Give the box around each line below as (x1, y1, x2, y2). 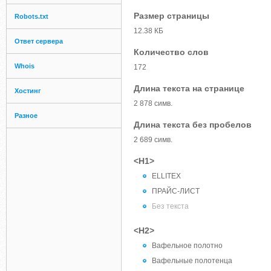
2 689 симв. (134, 135, 172, 144)
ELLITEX (152, 172, 181, 180)
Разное (15, 112, 38, 119)
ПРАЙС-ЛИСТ (152, 187, 200, 195)
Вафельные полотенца (152, 256, 232, 265)
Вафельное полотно (152, 241, 223, 250)
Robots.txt (15, 13, 48, 20)
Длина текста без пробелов (134, 120, 252, 129)
